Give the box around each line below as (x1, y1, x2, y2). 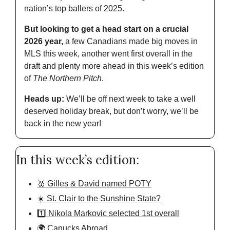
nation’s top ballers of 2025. (24, 4, 124, 13)
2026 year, (24, 37, 63, 46)
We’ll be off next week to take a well (66, 94, 196, 104)
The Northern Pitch (33, 74, 102, 83)
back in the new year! (24, 119, 101, 128)
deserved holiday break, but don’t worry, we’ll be (24, 107, 199, 116)
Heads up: (24, 94, 66, 104)
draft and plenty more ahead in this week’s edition (24, 62, 204, 71)
